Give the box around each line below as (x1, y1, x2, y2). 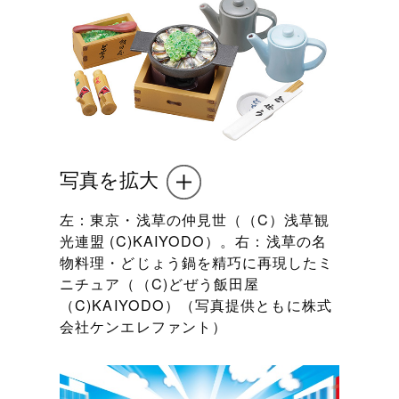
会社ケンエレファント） (60, 314, 227, 337)
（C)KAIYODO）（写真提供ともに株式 (60, 293, 332, 315)
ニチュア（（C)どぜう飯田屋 (60, 272, 260, 294)
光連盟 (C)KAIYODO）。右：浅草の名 (60, 229, 327, 251)
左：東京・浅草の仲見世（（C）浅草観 (60, 208, 330, 230)
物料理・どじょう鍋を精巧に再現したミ (60, 250, 334, 273)
